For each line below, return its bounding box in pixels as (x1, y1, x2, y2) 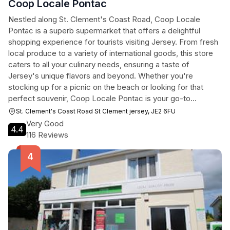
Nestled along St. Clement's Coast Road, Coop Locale (8, 14, 200, 24)
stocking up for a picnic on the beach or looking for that (8, 82, 203, 92)
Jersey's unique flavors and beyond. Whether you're (8, 71, 193, 81)
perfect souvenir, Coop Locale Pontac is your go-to (8, 93, 190, 103)
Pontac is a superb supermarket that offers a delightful (8, 26, 200, 35)
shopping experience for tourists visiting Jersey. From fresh (8, 37, 218, 47)
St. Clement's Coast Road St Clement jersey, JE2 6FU (16, 107, 176, 115)
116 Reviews (26, 130, 68, 140)
